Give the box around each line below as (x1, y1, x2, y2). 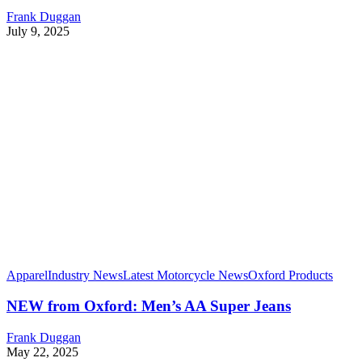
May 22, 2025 (6, 344, 78, 359)
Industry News (48, 267, 123, 282)
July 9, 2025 (6, 23, 69, 38)
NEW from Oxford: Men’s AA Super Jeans (6, 297, 291, 315)
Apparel (6, 267, 48, 282)
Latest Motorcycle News (123, 267, 248, 282)
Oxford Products (248, 267, 333, 282)
